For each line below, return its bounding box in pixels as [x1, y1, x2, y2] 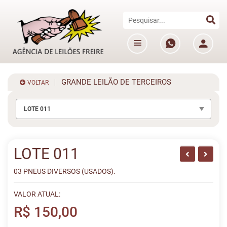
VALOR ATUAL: [14, 190, 60, 198]
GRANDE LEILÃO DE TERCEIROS [55, 78, 171, 87]
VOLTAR [26, 79, 49, 86]
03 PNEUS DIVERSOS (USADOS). [14, 167, 116, 175]
